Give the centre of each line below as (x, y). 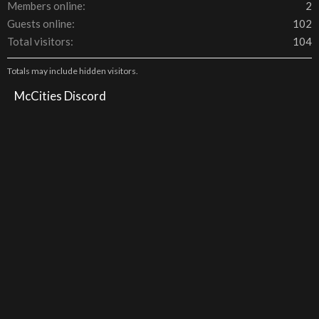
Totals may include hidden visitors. (73, 71)
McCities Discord (60, 96)
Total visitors (39, 41)
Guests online (40, 23)
